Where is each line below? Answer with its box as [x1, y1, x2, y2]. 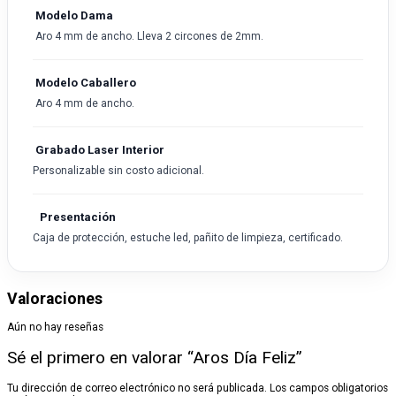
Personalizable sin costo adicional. [33, 164, 204, 178]
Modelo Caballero [33, 76, 136, 90]
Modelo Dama [33, 9, 113, 23]
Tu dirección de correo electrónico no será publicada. [7, 381, 267, 394]
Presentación [40, 210, 116, 225]
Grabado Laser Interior [33, 143, 164, 157]
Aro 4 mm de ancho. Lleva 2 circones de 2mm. [33, 30, 263, 43]
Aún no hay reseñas [7, 320, 103, 333]
